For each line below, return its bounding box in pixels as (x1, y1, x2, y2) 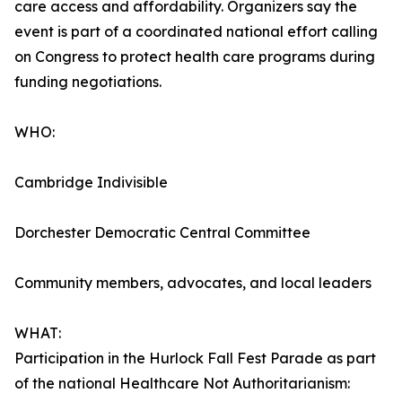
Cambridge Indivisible (14, 173, 168, 192)
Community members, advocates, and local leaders (14, 274, 371, 293)
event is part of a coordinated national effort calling (14, 22, 378, 41)
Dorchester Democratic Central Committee (14, 223, 310, 242)
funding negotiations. (14, 73, 162, 92)
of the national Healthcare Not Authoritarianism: (14, 374, 350, 393)
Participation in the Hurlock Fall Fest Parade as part (14, 349, 376, 368)
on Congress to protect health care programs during (14, 48, 375, 66)
